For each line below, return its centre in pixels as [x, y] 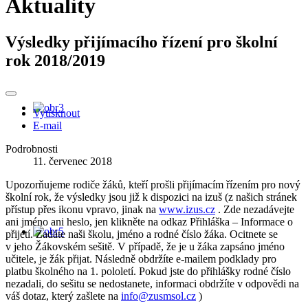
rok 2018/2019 [55, 61]
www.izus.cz [187, 210]
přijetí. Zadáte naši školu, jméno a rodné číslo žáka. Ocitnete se [142, 234]
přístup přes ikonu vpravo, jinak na [82, 210]
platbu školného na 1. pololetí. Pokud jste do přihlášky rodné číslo [148, 272]
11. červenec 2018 [73, 162]
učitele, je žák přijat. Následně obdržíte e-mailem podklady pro [141, 259]
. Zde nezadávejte [255, 210]
